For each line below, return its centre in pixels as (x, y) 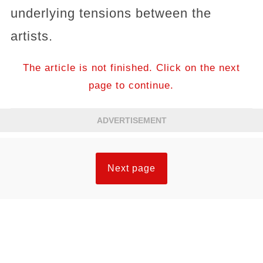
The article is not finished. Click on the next (131, 68)
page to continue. (131, 85)
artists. (31, 36)
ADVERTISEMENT (131, 120)
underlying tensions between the (111, 13)
